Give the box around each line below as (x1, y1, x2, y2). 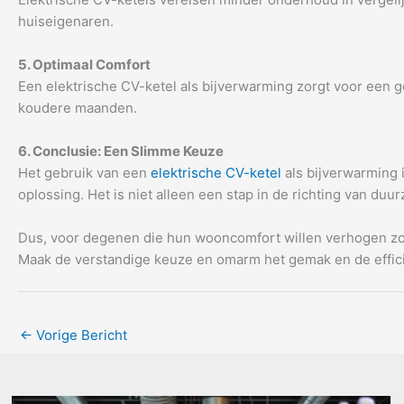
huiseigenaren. (18, 13, 114, 30)
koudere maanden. (18, 99, 137, 116)
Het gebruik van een (18, 164, 151, 181)
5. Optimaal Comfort (18, 56, 151, 73)
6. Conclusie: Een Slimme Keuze (18, 142, 224, 160)
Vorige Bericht (32, 326, 127, 344)
